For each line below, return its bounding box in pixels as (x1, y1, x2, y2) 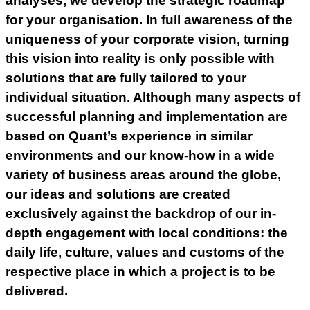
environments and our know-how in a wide (6, 147, 275, 163)
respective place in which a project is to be (6, 264, 275, 279)
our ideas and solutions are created (6, 186, 230, 201)
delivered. (6, 283, 68, 298)
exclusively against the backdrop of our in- (6, 206, 276, 221)
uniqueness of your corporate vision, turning (6, 31, 289, 46)
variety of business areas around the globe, (6, 167, 281, 182)
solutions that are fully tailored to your (6, 70, 246, 85)
